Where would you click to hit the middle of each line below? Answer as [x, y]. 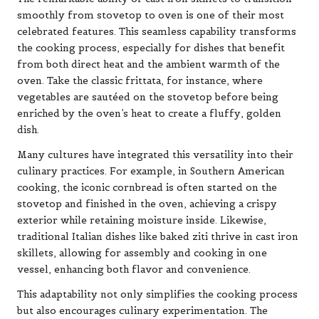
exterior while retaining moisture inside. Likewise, [142, 221]
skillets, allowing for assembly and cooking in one [142, 253]
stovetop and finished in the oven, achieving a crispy [147, 204]
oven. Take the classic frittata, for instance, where [140, 81]
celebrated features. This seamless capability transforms [157, 32]
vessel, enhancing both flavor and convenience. [134, 270]
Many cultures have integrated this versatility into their [155, 155]
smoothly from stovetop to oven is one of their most [151, 16]
